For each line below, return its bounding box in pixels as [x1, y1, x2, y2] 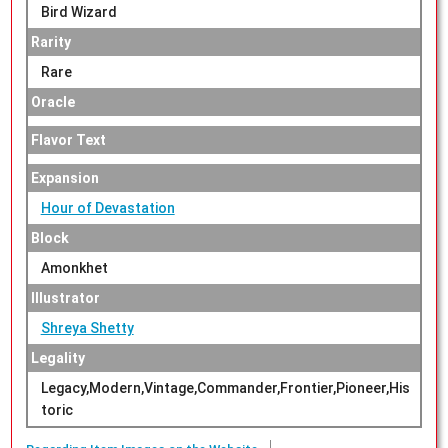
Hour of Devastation [40, 200, 175, 217]
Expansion [30, 170, 99, 187]
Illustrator [30, 290, 100, 307]
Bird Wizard [40, 4, 117, 21]
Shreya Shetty [40, 320, 134, 337]
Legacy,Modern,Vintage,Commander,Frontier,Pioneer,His [40, 380, 410, 397]
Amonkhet [40, 260, 108, 277]
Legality [30, 350, 85, 367]
